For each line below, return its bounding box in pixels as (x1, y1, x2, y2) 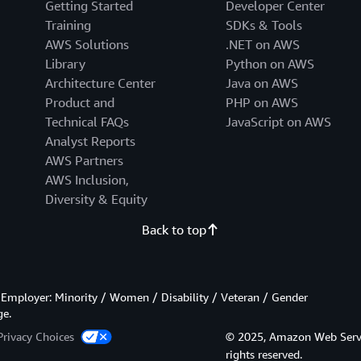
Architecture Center (44, 74, 156, 91)
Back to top (141, 221, 206, 238)
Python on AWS (225, 55, 314, 72)
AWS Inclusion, (44, 171, 129, 188)
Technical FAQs (44, 113, 129, 130)
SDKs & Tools (225, 16, 302, 33)
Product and (44, 93, 114, 110)
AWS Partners (44, 151, 123, 168)
